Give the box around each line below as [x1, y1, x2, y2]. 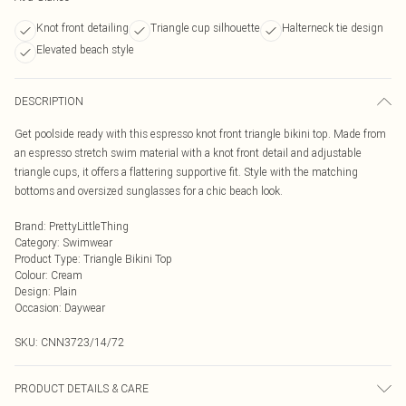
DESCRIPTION [14, 94, 83, 108]
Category [14, 236, 57, 249]
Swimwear [63, 236, 112, 249]
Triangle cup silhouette [150, 21, 260, 34]
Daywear [64, 301, 105, 314]
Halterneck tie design [282, 21, 383, 34]
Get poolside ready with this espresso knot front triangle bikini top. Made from [14, 127, 386, 140]
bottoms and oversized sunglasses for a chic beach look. [14, 184, 283, 198]
